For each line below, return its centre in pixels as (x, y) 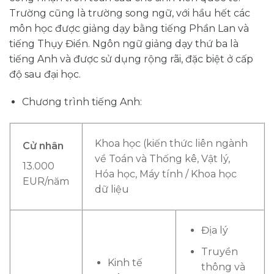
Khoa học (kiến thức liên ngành (171, 144)
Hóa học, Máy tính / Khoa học (166, 174)
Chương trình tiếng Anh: (82, 102)
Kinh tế (125, 263)
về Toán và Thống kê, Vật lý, (162, 159)
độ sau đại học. (45, 74)
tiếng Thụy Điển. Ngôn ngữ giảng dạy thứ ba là (124, 43)
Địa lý (214, 231)
